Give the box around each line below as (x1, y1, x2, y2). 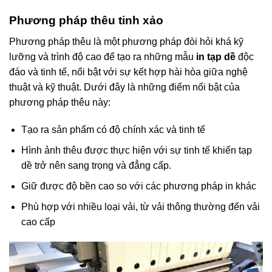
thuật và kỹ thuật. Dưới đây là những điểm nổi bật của (9, 82, 240, 93)
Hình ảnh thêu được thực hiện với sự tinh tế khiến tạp (21, 145, 252, 156)
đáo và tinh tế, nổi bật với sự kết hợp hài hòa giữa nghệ (9, 67, 248, 78)
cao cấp (21, 217, 55, 228)
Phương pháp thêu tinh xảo (9, 13, 163, 27)
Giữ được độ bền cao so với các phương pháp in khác (21, 181, 256, 192)
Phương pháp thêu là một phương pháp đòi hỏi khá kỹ (9, 36, 243, 47)
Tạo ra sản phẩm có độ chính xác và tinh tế (21, 124, 205, 135)
